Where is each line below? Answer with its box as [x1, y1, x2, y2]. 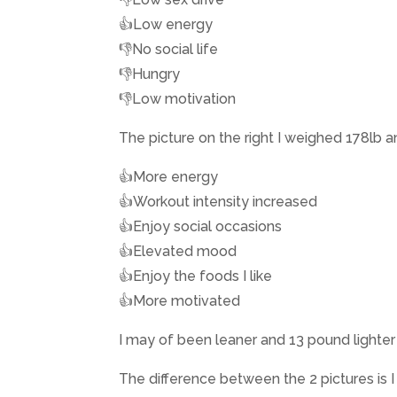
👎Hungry [119, 66, 181, 83]
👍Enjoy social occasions [119, 218, 283, 236]
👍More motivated [119, 292, 241, 310]
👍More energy [119, 168, 219, 186]
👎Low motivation [119, 90, 237, 108]
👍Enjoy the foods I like [119, 268, 273, 285]
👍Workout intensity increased [119, 193, 318, 211]
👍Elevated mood [119, 243, 237, 261]
